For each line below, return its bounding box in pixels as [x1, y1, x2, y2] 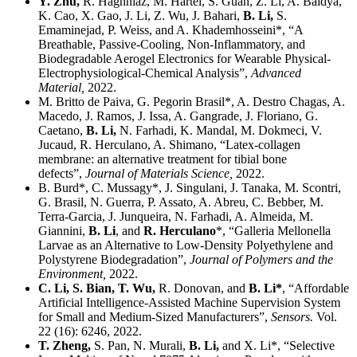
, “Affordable [282, 281, 349, 296]
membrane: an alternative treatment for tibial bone [38, 152, 287, 167]
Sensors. [271, 310, 313, 324]
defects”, [38, 167, 85, 181]
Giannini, [38, 224, 88, 238]
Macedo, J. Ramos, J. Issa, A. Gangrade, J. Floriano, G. [38, 109, 318, 124]
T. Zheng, [38, 339, 91, 353]
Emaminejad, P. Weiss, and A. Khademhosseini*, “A [38, 23, 303, 37]
